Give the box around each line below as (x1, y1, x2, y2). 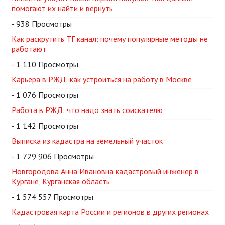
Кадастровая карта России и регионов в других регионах (12, 206, 209, 217)
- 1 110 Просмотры (12, 59, 78, 69)
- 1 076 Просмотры (12, 89, 78, 100)
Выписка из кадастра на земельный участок (12, 135, 163, 146)
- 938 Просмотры (12, 18, 72, 29)
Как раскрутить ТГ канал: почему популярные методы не (12, 33, 208, 44)
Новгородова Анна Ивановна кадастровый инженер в (12, 166, 199, 176)
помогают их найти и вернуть (12, 3, 113, 13)
